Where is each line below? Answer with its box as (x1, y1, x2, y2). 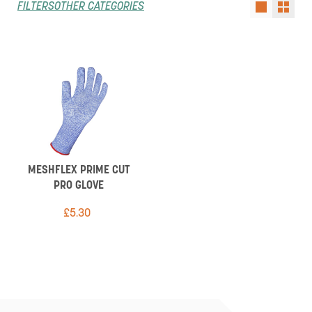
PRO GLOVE (54, 180, 104, 192)
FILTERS (17, 1, 54, 13)
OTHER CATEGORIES (54, 1, 144, 13)
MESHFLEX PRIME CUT (28, 165, 130, 176)
